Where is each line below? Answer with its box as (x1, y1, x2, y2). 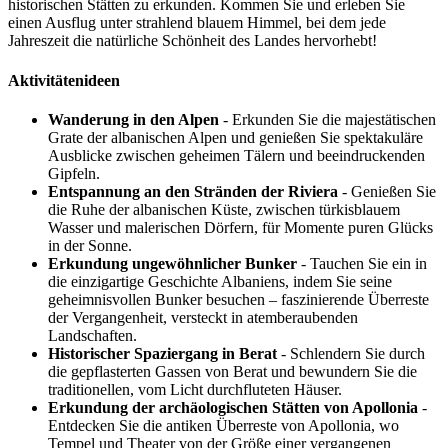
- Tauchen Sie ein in (297, 254, 427, 272)
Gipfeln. (48, 164, 100, 182)
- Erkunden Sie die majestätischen (219, 110, 436, 128)
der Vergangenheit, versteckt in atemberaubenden (48, 308, 358, 326)
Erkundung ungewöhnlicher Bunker (48, 254, 297, 272)
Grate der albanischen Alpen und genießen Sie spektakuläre (48, 128, 423, 146)
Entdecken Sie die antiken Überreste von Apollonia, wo (48, 416, 399, 434)
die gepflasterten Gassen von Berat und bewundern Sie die (48, 362, 417, 380)
